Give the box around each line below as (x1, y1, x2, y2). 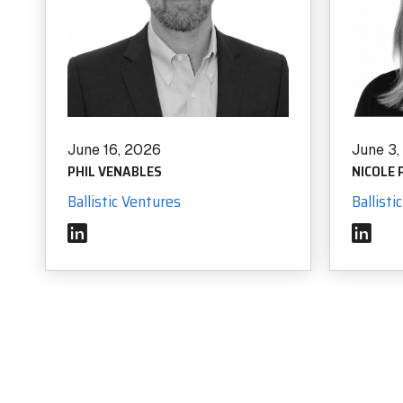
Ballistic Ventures (67, 189, 181, 214)
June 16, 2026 (67, 140, 161, 159)
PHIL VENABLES (67, 160, 162, 183)
